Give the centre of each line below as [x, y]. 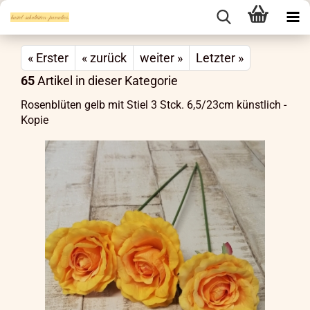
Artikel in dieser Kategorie [106, 81]
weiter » [161, 58]
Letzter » [220, 58]
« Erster [48, 58]
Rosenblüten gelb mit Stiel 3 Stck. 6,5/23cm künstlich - [154, 105]
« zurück [104, 58]
